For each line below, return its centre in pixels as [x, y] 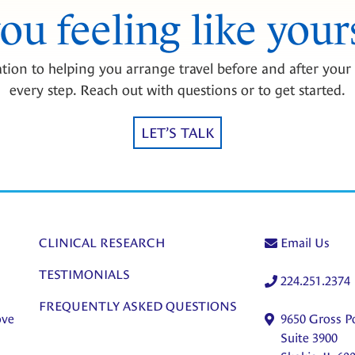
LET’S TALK [177, 132]
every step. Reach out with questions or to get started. [177, 90]
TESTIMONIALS [84, 274]
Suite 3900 [309, 338]
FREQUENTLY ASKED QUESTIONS [138, 306]
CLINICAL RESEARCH [102, 242]
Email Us [305, 242]
